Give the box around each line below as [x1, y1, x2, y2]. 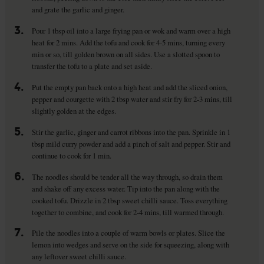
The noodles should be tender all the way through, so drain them [31, 171, 223, 182]
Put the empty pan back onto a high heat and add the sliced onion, [31, 81, 227, 93]
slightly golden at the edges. [31, 105, 116, 116]
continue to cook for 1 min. [31, 150, 111, 161]
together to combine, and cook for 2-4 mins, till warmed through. [31, 206, 224, 217]
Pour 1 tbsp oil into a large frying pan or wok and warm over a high [31, 25, 230, 36]
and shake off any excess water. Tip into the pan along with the [31, 183, 220, 194]
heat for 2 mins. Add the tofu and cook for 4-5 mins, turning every [31, 37, 225, 48]
